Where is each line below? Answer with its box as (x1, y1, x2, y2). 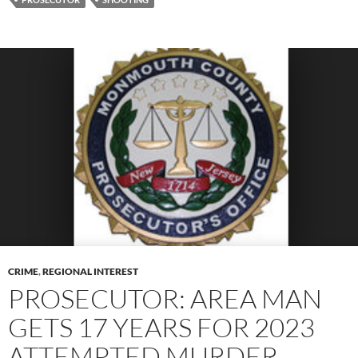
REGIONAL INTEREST (42, 265, 138, 277)
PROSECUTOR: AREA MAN (8, 281, 322, 315)
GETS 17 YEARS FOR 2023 (8, 310, 315, 344)
